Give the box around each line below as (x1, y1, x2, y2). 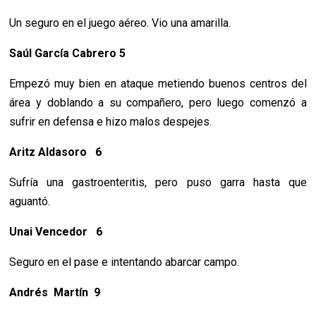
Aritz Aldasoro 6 (9, 145, 102, 159)
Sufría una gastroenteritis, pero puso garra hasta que (9, 176, 307, 190)
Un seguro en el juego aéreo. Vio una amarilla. (9, 16, 231, 30)
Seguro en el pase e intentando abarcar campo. (9, 255, 240, 269)
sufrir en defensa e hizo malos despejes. (9, 115, 212, 129)
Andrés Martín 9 (9, 286, 101, 300)
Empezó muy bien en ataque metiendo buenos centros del (9, 77, 307, 91)
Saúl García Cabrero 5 (9, 47, 126, 61)
